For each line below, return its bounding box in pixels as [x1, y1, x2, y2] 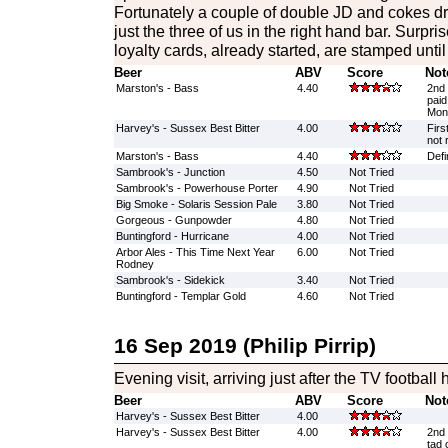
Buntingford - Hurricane [115, 230, 229, 242]
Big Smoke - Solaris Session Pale [115, 198, 277, 210]
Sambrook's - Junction [115, 166, 225, 178]
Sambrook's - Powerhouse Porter [115, 182, 278, 194]
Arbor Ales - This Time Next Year [115, 246, 275, 258]
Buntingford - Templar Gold [115, 290, 246, 302]
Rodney [115, 258, 154, 270]
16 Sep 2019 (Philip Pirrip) [113, 334, 376, 357]
